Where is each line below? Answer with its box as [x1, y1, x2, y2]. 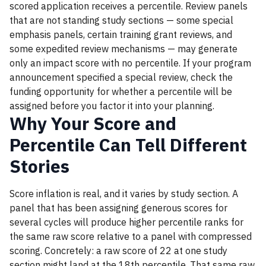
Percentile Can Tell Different [9, 133, 247, 156]
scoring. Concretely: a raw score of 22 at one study [9, 245, 227, 256]
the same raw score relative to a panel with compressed [9, 230, 252, 242]
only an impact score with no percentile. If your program [9, 57, 251, 69]
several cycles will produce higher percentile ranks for [9, 216, 243, 228]
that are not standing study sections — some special [9, 14, 233, 26]
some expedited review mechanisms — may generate [9, 43, 237, 55]
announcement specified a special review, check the [9, 71, 233, 83]
